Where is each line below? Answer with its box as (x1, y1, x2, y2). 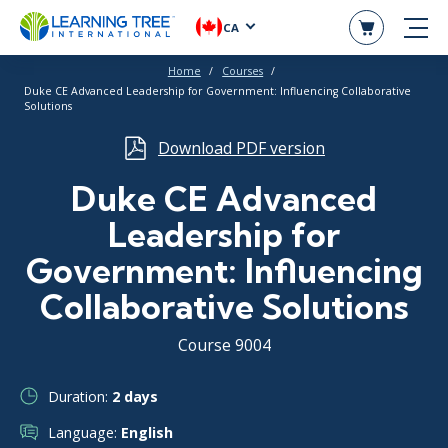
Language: (48, 422, 121, 442)
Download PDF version (158, 137, 325, 160)
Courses (222, 63, 264, 78)
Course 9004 (177, 334, 271, 357)
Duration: (48, 386, 112, 406)
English (121, 422, 173, 442)
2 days (112, 386, 158, 406)
